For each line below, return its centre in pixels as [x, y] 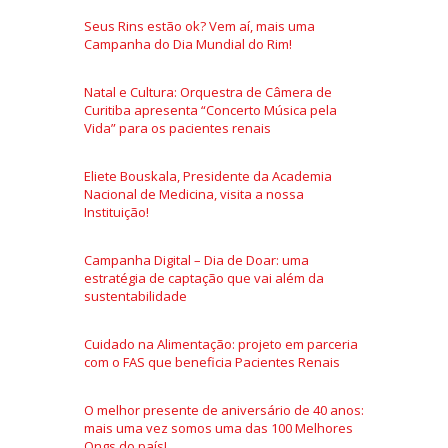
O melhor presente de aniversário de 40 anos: [224, 410]
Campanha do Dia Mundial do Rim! [188, 44]
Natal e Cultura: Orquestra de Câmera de [208, 92]
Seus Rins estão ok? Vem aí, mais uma [199, 26]
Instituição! [116, 212]
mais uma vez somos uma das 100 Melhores [218, 428]
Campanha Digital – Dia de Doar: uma [196, 260]
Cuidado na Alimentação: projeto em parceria [221, 344]
